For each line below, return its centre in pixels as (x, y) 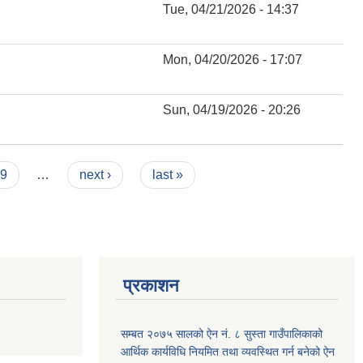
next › (95, 174)
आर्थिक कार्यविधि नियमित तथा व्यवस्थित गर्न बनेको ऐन (228, 351)
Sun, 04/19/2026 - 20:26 (232, 109)
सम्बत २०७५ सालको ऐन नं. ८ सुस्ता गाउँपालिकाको (222, 333)
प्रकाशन (151, 285)
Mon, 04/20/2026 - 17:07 (233, 59)
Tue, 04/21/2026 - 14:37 (231, 9)
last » (168, 174)
